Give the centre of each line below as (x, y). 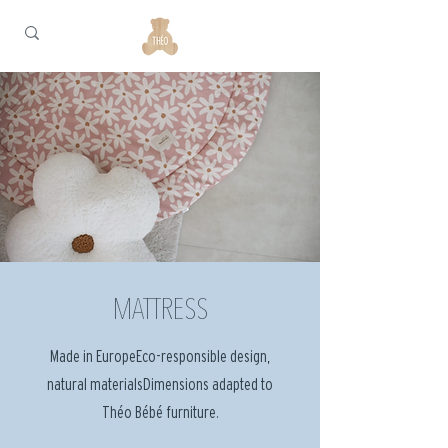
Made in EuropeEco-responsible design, (160, 356)
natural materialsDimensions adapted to (160, 384)
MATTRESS (160, 312)
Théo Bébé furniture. (160, 412)
